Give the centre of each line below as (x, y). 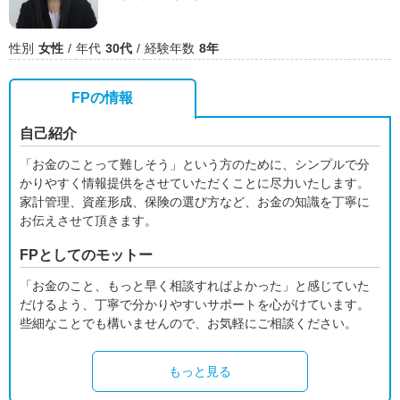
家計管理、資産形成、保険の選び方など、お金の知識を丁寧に (195, 202)
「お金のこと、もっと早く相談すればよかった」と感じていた (195, 286)
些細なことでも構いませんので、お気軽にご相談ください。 (188, 323)
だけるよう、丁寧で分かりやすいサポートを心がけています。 (195, 304)
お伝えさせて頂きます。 (88, 221)
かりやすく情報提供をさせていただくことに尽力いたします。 (195, 183)
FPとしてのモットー (86, 255)
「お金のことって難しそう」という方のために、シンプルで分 (195, 164)
